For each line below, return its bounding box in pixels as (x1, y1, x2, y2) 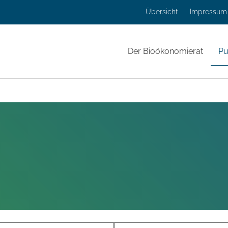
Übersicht (146, 8, 178, 16)
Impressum (190, 8, 227, 16)
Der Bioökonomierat (128, 46, 203, 56)
